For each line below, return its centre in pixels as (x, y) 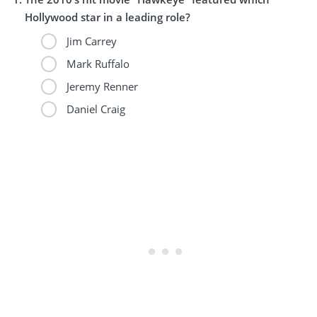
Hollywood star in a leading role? (108, 17)
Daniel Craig (94, 109)
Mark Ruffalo (96, 63)
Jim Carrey (90, 41)
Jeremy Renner (100, 86)
